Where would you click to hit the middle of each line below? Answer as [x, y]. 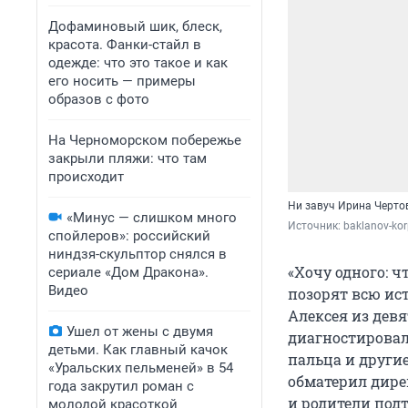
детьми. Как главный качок [138, 350]
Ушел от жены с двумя [140, 331]
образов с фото [99, 99]
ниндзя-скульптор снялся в [138, 254]
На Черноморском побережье [145, 140]
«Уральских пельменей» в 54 [141, 368]
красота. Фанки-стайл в [125, 45]
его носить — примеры [122, 81]
